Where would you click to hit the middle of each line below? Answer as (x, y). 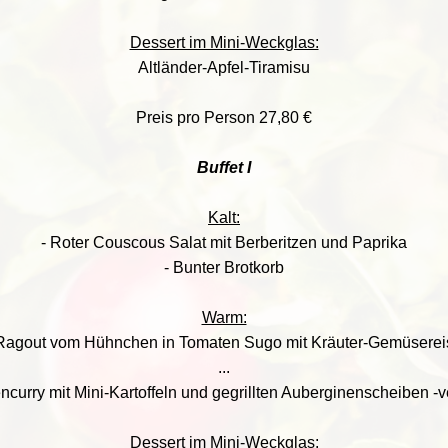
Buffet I (224, 167)
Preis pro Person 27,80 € (224, 117)
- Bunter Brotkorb (224, 267)
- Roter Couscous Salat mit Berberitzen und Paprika (224, 242)
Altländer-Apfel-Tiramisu (224, 67)
